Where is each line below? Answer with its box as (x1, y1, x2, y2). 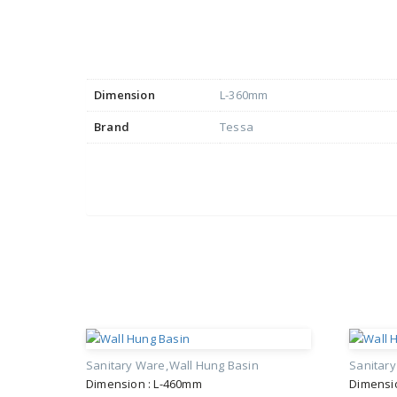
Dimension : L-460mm (86, 376, 202, 393)
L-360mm (220, 87, 269, 104)
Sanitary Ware (86, 357, 166, 374)
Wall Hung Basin (168, 357, 259, 374)
